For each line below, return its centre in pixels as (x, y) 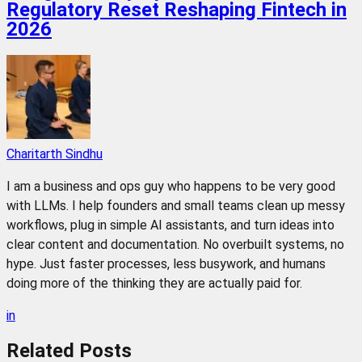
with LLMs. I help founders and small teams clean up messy (176, 205)
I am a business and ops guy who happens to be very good (171, 186)
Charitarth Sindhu (55, 154)
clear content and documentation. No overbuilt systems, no (175, 244)
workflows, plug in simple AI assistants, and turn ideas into (170, 225)
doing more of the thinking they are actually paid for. (154, 283)
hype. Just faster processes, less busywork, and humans (166, 263)
